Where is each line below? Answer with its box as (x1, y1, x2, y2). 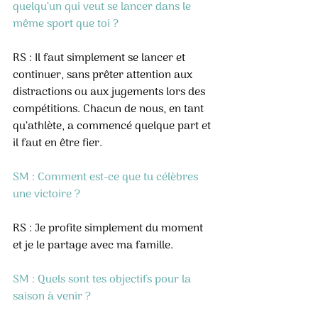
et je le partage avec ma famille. (13, 236, 173, 255)
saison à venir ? (13, 287, 91, 306)
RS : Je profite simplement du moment (13, 219, 206, 238)
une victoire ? (13, 185, 80, 204)
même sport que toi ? (13, 15, 119, 33)
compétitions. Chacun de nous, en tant (13, 100, 207, 119)
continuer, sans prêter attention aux (13, 66, 195, 84)
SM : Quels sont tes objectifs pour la (13, 270, 194, 289)
